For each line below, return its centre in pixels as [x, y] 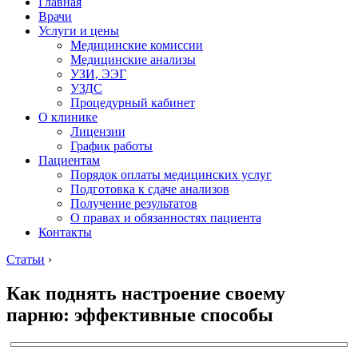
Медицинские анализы [133, 60]
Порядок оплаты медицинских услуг [171, 175]
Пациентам [69, 160]
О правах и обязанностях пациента [166, 218]
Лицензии [98, 131]
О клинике [68, 117]
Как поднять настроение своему [146, 293]
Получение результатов [134, 203]
